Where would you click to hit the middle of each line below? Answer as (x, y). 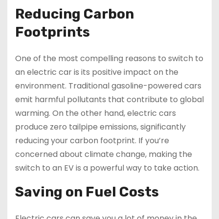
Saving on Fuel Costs (87, 192)
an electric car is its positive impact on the (97, 72)
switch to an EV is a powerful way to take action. (107, 168)
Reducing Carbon (75, 14)
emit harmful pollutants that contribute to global (109, 100)
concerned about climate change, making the (104, 154)
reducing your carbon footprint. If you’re (92, 141)
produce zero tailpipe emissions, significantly (100, 127)
